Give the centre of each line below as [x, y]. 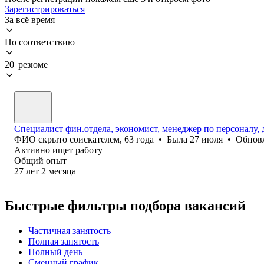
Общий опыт [40, 160]
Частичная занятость [70, 230]
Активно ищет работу [58, 150]
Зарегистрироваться [45, 9]
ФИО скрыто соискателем [67, 139]
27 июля [206, 139]
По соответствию [40, 42]
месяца [62, 171]
